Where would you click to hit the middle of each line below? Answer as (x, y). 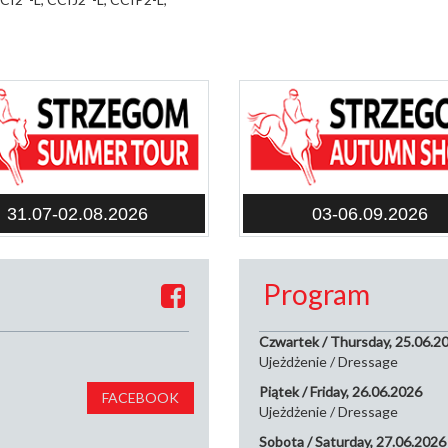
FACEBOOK (140, 398)
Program (316, 293)
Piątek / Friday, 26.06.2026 (340, 392)
